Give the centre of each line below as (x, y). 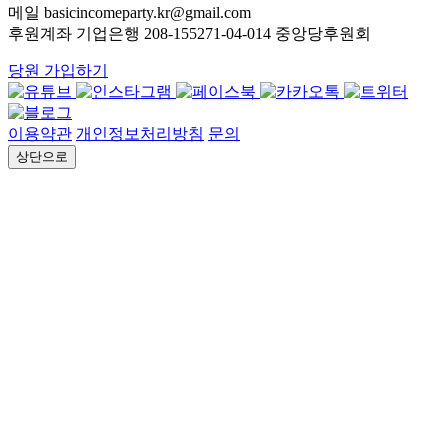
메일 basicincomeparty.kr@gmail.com (129, 12)
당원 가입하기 (58, 70)
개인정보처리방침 (140, 133)
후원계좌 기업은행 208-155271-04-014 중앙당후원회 (189, 33)
